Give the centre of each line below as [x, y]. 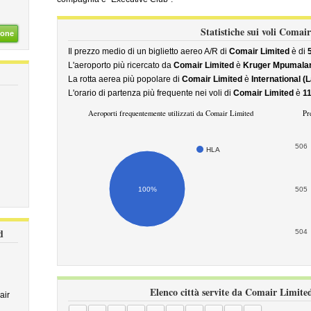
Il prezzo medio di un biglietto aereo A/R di [148, 51]
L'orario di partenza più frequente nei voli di [150, 93]
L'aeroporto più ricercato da [120, 65]
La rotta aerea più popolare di [125, 79]
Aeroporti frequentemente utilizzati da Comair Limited [170, 113]
